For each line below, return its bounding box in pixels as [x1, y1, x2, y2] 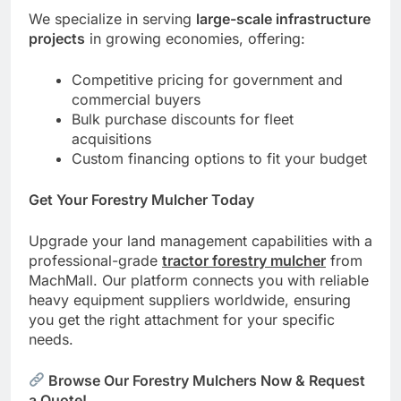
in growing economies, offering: [85, 29, 305, 47]
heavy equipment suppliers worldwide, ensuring [29, 290, 351, 309]
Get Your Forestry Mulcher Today [29, 190, 254, 209]
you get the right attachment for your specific [29, 310, 335, 328]
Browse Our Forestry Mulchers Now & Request [45, 371, 366, 389]
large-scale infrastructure [196, 9, 371, 28]
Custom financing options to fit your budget [72, 149, 367, 167]
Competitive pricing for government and [72, 70, 343, 89]
